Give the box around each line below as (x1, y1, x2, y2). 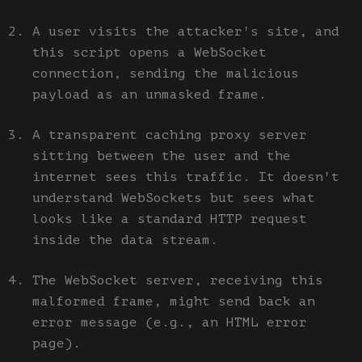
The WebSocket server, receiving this (32, 272, 323, 288)
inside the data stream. (32, 232, 218, 247)
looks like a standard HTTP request (32, 211, 307, 226)
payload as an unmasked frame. (32, 86, 267, 102)
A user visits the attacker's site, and (32, 23, 339, 39)
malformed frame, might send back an (32, 293, 315, 309)
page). (32, 335, 81, 351)
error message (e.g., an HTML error (32, 314, 307, 330)
